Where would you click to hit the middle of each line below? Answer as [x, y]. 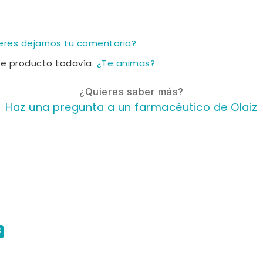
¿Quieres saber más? [131, 91]
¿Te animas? [126, 64]
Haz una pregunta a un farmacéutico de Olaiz [131, 108]
